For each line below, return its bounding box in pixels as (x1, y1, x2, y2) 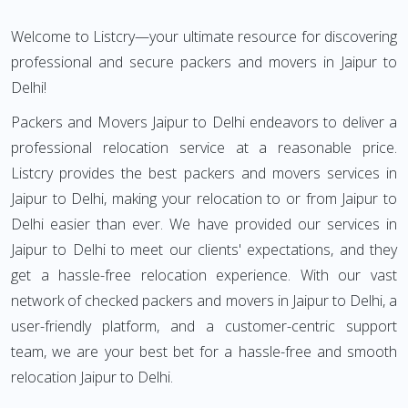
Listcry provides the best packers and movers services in (11, 163, 397, 183)
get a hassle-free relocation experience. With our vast (11, 265, 397, 285)
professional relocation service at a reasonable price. (11, 138, 397, 158)
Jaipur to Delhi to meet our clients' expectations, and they (11, 240, 397, 260)
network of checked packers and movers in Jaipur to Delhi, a (11, 291, 397, 311)
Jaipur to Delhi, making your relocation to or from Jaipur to (11, 189, 397, 209)
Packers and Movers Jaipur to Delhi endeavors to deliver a (11, 112, 397, 132)
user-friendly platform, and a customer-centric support (11, 316, 397, 336)
